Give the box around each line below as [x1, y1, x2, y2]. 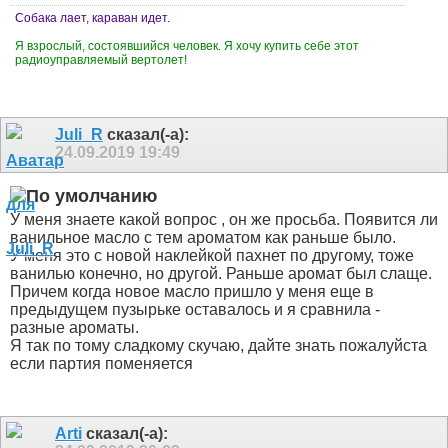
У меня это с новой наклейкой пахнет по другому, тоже [10, 246, 414, 264]
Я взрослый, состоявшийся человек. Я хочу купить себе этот [15, 38, 359, 53]
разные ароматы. [10, 318, 139, 336]
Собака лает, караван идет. [15, 10, 170, 25]
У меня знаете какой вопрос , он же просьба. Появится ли [10, 210, 438, 228]
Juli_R [55, 125, 103, 143]
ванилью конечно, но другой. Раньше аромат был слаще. [10, 264, 432, 282]
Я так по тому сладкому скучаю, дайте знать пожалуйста [10, 336, 427, 354]
